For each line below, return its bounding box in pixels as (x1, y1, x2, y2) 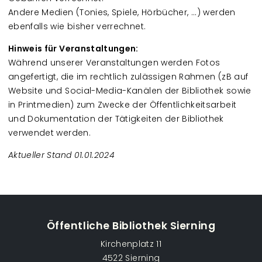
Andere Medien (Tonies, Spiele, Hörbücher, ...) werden (8, 6, 236, 18)
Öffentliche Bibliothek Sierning (46, 219, 216, 233)
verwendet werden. (8, 127, 91, 139)
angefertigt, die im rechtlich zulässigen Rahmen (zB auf (8, 71, 249, 82)
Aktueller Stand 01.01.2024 (8, 149, 115, 161)
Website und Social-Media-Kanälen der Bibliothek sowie (8, 85, 251, 96)
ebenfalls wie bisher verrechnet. (8, 20, 146, 32)
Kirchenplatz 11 (100, 238, 162, 250)
